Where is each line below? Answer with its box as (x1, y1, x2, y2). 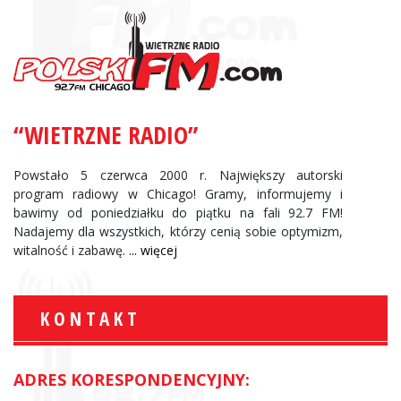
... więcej (129, 241, 177, 259)
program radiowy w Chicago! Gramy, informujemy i (13, 184, 343, 202)
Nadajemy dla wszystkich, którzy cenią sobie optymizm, (13, 222, 343, 240)
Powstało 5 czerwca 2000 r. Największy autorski (13, 166, 343, 183)
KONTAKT (40, 304, 141, 331)
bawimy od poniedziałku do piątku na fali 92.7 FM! (13, 203, 343, 221)
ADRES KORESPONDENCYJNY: (13, 368, 250, 390)
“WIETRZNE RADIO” (13, 118, 198, 152)
